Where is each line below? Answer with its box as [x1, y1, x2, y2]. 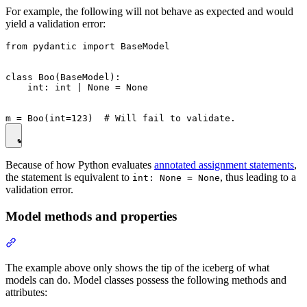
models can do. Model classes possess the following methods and [5, 273, 286, 286]
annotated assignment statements [154, 159, 294, 171]
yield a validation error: [5, 18, 106, 30]
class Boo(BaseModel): [5, 72, 121, 83]
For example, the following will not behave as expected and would [5, 5, 293, 18]
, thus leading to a [220, 171, 296, 184]
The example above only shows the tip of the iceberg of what [5, 261, 269, 273]
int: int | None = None [5, 82, 148, 93]
